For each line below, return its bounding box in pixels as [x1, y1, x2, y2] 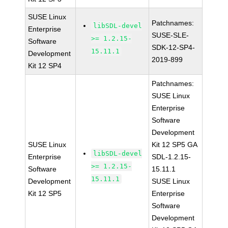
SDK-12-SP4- [152, 43, 195, 51]
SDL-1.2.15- [152, 153, 191, 161]
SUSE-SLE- [152, 31, 189, 39]
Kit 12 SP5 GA [152, 140, 198, 149]
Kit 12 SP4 [28, 62, 62, 70]
